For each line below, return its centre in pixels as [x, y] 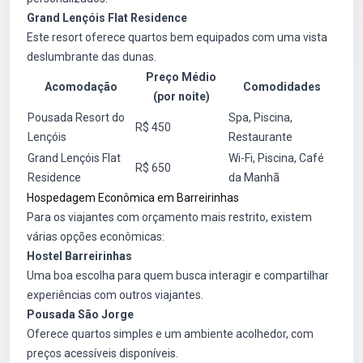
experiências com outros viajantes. [115, 295]
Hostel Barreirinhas [79, 256]
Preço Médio [181, 77]
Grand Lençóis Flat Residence [107, 18]
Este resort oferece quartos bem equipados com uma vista [177, 38]
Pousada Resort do [76, 118]
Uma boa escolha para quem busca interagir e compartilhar [178, 276]
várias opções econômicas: [96, 237]
